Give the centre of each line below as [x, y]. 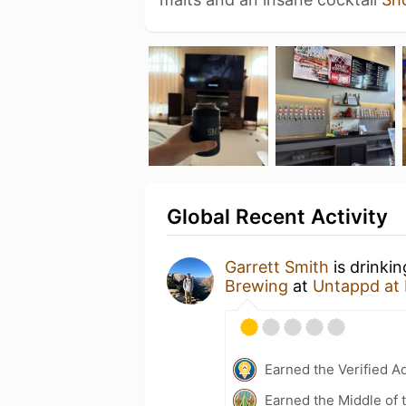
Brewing [256, 285]
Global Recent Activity [277, 216]
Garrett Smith [277, 266]
